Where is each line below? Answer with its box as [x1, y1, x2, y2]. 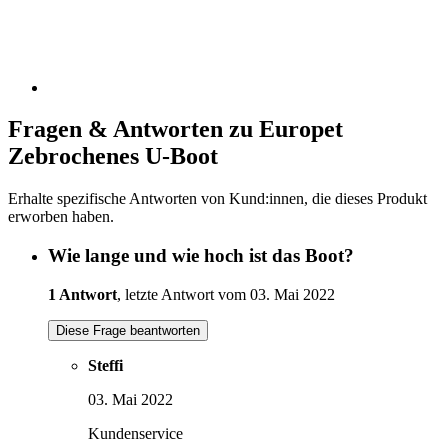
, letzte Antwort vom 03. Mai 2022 [117, 285, 335, 303]
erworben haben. [8, 208, 114, 226]
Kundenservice [88, 424, 183, 442]
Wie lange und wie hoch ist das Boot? [48, 245, 354, 267]
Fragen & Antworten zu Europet [8, 116, 343, 143]
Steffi [88, 356, 123, 374]
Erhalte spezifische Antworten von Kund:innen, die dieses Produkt [8, 190, 427, 208]
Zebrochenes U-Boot [8, 143, 218, 170]
